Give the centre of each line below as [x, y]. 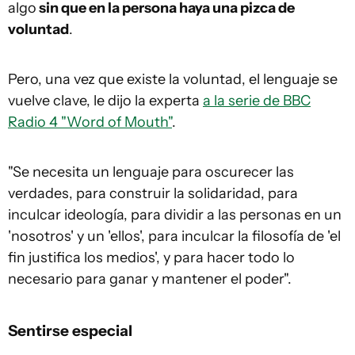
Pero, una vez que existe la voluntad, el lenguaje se [173, 79]
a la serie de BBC [257, 100]
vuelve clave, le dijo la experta [105, 100]
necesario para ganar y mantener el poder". [150, 279]
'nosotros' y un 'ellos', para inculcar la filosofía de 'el [174, 236]
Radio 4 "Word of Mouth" [90, 122]
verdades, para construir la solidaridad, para [153, 193]
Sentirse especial [70, 330]
